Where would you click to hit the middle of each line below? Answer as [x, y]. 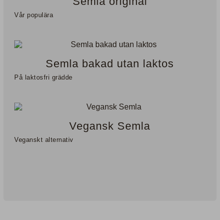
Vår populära [34, 15]
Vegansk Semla [110, 126]
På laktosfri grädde [43, 78]
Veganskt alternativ [44, 140]
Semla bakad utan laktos [110, 63]
